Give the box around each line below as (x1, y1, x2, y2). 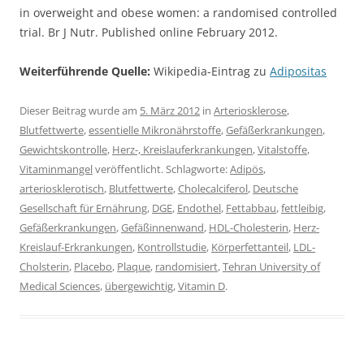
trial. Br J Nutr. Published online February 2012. (19, 24, 278, 41)
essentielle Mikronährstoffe (89, 123, 221, 138)
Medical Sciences (19, 279, 100, 294)
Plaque (117, 259, 150, 275)
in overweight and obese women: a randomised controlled (19, 5, 337, 21)
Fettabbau (226, 201, 276, 216)
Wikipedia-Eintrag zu (150, 63, 270, 80)
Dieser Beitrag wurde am (19, 103, 140, 119)
